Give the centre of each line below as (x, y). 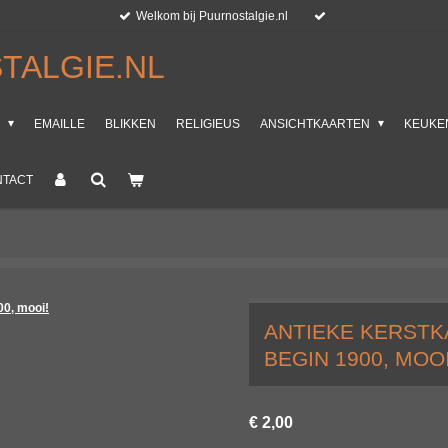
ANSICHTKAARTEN (316, 124)
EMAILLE (59, 124)
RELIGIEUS (207, 124)
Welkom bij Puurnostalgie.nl (212, 16)
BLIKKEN (130, 124)
